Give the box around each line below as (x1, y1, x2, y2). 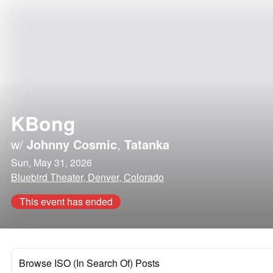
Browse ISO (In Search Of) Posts (19, 256, 160, 270)
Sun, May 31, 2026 (11, 155, 92, 169)
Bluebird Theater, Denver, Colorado (11, 170, 164, 184)
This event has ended (19, 194, 113, 208)
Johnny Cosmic (27, 135, 117, 153)
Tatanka (124, 135, 169, 153)
